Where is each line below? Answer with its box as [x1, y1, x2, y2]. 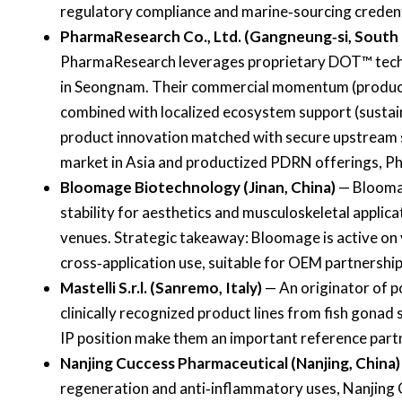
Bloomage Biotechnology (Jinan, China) [60, 177, 336, 197]
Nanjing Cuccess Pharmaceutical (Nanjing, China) [60, 353, 400, 372]
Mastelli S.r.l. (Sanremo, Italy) [60, 277, 262, 297]
